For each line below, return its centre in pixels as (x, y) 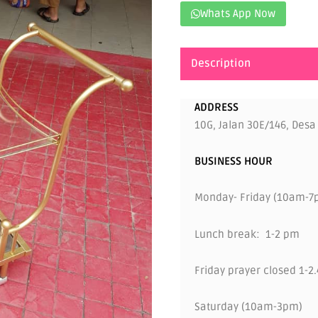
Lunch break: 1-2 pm (247, 234)
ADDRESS (216, 107)
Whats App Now (238, 13)
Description (221, 64)
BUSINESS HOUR (234, 161)
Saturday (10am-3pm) (248, 307)
